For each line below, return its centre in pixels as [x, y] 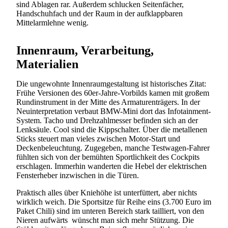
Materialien [47, 64]
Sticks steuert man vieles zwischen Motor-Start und [98, 138]
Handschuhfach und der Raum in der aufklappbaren [99, 13]
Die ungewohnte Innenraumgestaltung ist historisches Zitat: [111, 83]
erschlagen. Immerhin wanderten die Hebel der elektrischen [111, 166]
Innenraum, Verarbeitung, [85, 50]
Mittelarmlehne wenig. [52, 22]
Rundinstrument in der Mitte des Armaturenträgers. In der [108, 102]
